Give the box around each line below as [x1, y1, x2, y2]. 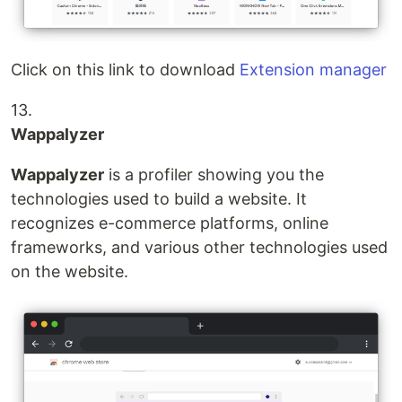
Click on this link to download [11, 59, 240, 79]
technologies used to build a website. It [11, 188, 307, 208]
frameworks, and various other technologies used [11, 237, 388, 257]
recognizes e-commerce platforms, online [11, 213, 328, 232]
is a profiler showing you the [104, 164, 324, 184]
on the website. [11, 261, 128, 281]
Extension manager [240, 59, 387, 79]
